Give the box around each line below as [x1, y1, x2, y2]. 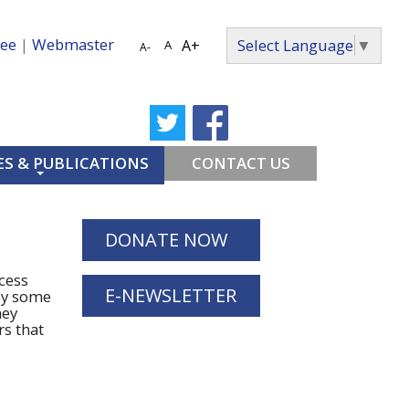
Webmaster [32, 33, 114, 55]
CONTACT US [191, 152, 290, 173]
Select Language [237, 35, 353, 56]
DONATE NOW [105, 227, 228, 252]
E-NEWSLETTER [105, 283, 237, 308]
